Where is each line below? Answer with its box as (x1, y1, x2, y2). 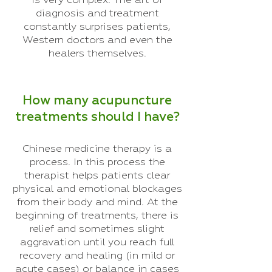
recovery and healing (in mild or (19, 251, 175, 261)
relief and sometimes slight (30, 224, 165, 234)
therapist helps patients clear (24, 171, 170, 181)
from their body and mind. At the (16, 197, 178, 208)
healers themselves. (48, 49, 146, 59)
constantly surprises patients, (24, 22, 171, 32)
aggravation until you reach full (20, 237, 174, 248)
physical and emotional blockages (12, 184, 182, 194)
